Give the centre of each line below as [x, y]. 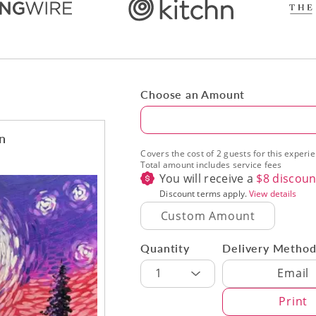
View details [273, 193]
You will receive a [208, 178]
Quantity [165, 248]
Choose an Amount [193, 94]
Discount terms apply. [204, 193]
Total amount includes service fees [211, 164]
